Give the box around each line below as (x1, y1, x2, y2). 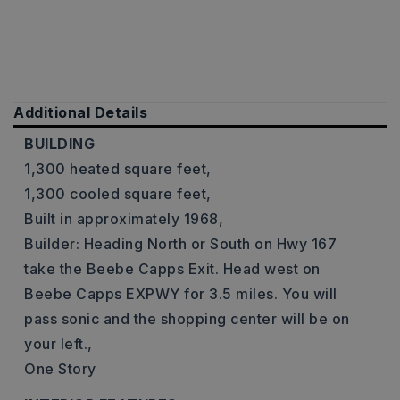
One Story (24, 360, 96, 378)
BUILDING (24, 135, 95, 153)
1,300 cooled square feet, (24, 185, 212, 203)
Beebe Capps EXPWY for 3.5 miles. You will (24, 285, 337, 303)
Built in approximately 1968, (24, 210, 223, 228)
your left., (24, 335, 93, 353)
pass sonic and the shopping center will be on (24, 310, 350, 328)
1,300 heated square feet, (24, 160, 212, 178)
